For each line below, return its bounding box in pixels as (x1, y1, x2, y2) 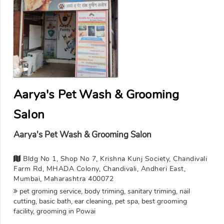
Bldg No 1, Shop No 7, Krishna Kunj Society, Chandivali (20, 153, 207, 163)
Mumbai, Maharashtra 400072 (13, 173, 113, 183)
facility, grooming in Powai (13, 206, 95, 216)
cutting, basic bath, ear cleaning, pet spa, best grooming (13, 196, 187, 206)
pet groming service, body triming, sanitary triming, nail (17, 186, 190, 196)
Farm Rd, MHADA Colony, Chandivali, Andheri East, (13, 163, 185, 173)
